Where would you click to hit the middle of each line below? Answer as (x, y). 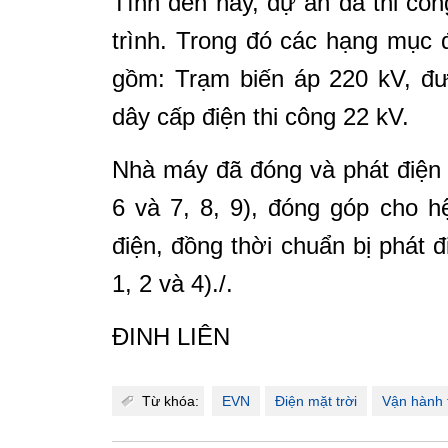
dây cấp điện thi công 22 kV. (260, 116)
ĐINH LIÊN (171, 336)
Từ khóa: (170, 401)
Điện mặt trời (316, 401)
